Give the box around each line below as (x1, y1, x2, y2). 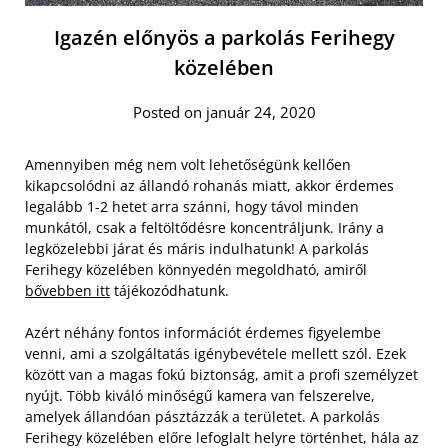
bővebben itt (25, 280, 110, 300)
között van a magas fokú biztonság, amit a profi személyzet (25, 364, 418, 384)
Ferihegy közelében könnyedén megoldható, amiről (25, 259, 367, 279)
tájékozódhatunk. (110, 280, 229, 300)
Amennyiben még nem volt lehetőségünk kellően (25, 154, 351, 174)
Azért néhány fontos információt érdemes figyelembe (25, 322, 381, 342)
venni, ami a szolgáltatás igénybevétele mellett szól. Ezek (25, 343, 406, 363)
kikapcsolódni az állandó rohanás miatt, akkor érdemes (25, 175, 394, 195)
